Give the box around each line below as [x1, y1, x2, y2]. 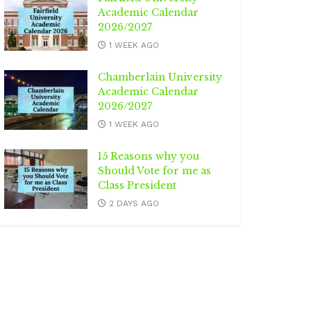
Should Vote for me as [98, 164, 211, 177]
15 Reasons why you [98, 149, 199, 162]
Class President [98, 178, 176, 192]
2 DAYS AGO [106, 198, 159, 208]
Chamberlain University [98, 70, 222, 83]
